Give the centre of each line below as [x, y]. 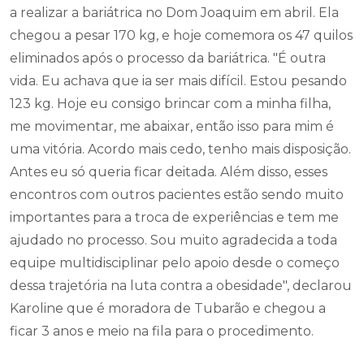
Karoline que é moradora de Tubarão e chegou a [168, 308]
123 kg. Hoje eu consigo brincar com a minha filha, [170, 104]
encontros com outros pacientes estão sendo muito [177, 195]
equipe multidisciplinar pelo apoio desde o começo [175, 263]
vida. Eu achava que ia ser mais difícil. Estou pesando [178, 81]
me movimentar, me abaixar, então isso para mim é [172, 126]
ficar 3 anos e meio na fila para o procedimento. [162, 331]
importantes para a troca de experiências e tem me [174, 217]
